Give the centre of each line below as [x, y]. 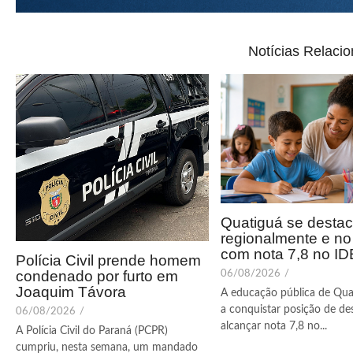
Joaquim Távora [71, 292]
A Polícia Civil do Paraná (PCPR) [92, 331]
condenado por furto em [97, 277]
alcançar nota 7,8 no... [274, 326]
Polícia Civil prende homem [108, 261]
